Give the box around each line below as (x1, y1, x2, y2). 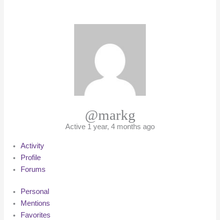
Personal (21, 188, 50, 196)
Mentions (21, 199, 51, 208)
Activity (21, 141, 45, 150)
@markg (84, 107, 136, 123)
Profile (21, 153, 41, 162)
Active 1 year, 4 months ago (65, 122, 155, 131)
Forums (21, 165, 46, 173)
